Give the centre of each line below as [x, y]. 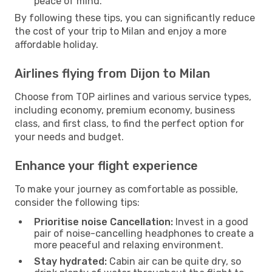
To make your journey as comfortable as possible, [126, 189]
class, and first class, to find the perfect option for [129, 123]
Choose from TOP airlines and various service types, [133, 97]
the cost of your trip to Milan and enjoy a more [121, 31]
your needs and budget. [69, 137]
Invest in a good [211, 222]
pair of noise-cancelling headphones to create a [144, 233]
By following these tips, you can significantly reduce [135, 18]
